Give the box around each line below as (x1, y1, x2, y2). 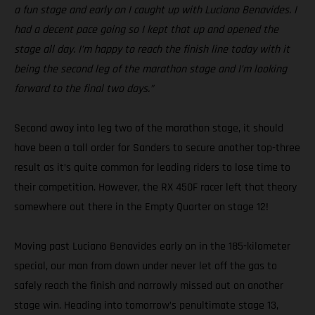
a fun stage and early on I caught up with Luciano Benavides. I (14, 3, 297, 18)
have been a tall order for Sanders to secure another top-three (14, 141, 300, 156)
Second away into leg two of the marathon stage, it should (14, 121, 283, 136)
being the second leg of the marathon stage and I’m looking (14, 62, 287, 77)
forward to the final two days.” (14, 82, 153, 97)
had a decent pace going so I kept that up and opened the (14, 22, 278, 38)
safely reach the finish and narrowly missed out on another (14, 278, 283, 294)
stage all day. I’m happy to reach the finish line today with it (14, 42, 290, 58)
